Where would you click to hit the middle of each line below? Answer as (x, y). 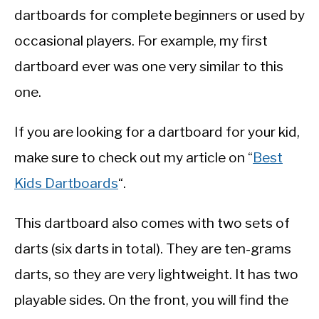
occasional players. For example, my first (141, 41)
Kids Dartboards (66, 183)
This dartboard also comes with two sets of (152, 223)
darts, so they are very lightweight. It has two (156, 274)
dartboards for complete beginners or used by (159, 15)
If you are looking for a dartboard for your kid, (157, 132)
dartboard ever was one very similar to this (149, 67)
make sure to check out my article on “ (134, 158)
